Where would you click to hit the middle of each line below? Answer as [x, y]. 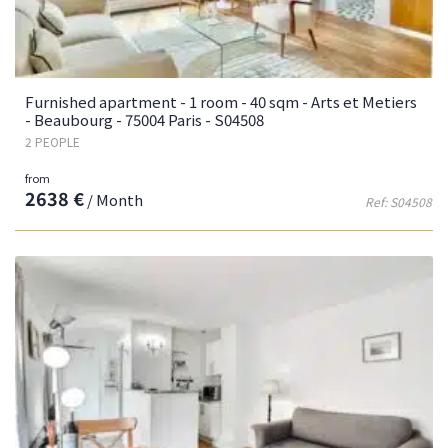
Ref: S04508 [398, 201]
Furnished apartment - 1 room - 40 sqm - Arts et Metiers [221, 101]
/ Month [113, 199]
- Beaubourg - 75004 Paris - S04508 [144, 119]
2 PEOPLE [52, 141]
